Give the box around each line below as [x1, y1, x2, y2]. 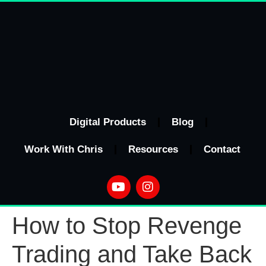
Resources [128, 144, 178, 155]
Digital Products [69, 116, 146, 128]
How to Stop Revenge [12, 213, 242, 239]
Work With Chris [24, 144, 103, 155]
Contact [203, 144, 240, 155]
